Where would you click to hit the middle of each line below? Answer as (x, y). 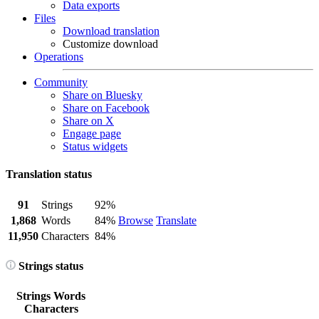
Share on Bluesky (103, 95)
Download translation (111, 31)
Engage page (92, 134)
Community (61, 82)
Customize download (110, 44)
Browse (136, 220)
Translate (176, 220)
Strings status (49, 266)
